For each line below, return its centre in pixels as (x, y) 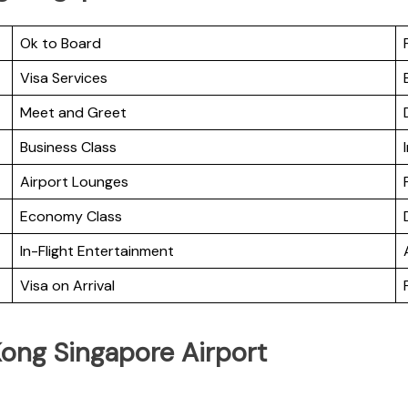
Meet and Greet (73, 113)
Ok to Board (61, 44)
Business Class (68, 148)
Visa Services (64, 78)
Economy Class (71, 217)
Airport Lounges (74, 182)
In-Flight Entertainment (97, 251)
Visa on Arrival (67, 286)
